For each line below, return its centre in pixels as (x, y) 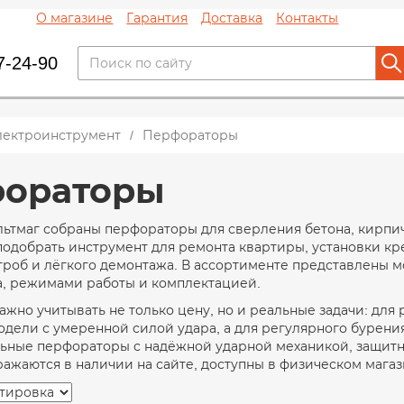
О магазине (75, 18)
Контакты (308, 18)
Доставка (232, 18)
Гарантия (157, 18)
